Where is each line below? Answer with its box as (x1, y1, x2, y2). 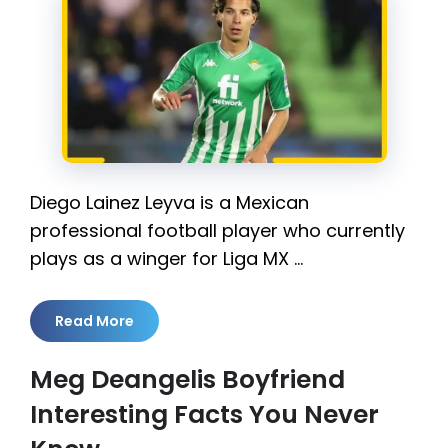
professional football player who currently (30, 218, 405, 244)
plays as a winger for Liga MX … (30, 246, 303, 272)
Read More (55, 311, 134, 332)
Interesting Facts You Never (30, 397, 379, 433)
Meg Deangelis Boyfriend (30, 362, 345, 398)
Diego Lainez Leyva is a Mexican (30, 190, 309, 216)
